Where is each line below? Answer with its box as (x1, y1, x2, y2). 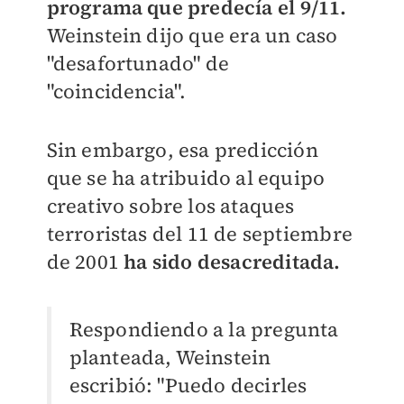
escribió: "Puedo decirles (69, 372, 308, 399)
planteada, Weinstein (69, 344, 271, 372)
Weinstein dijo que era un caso (46, 22, 338, 50)
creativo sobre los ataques (46, 192, 295, 220)
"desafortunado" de (46, 50, 230, 78)
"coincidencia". (46, 78, 187, 106)
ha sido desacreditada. (118, 248, 341, 276)
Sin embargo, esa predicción (46, 136, 318, 164)
